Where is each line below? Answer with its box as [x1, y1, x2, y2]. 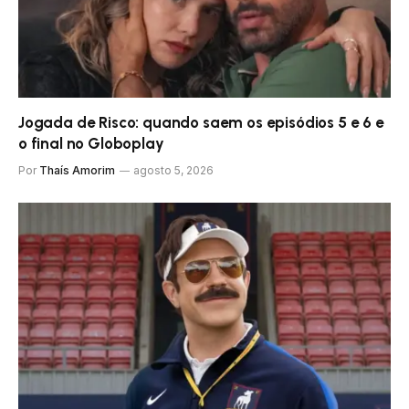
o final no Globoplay [18, 133, 164, 152]
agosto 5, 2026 [133, 163, 214, 177]
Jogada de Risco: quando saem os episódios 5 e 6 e [18, 112, 384, 131]
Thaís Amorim [39, 163, 115, 177]
